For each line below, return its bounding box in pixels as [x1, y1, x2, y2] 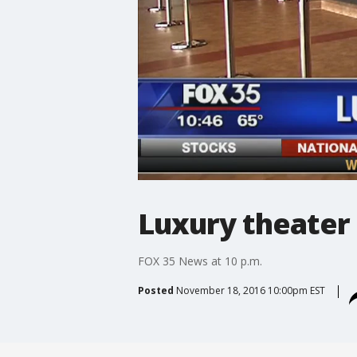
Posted [137, 283, 174, 297]
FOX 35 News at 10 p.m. [137, 253, 262, 269]
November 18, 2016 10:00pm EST [175, 283, 325, 297]
